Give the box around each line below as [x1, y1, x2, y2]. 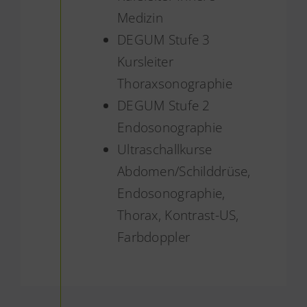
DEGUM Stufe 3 [116, 31, 210, 49]
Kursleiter [116, 53, 173, 71]
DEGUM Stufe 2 [116, 97, 210, 115]
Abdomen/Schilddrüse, [116, 162, 251, 181]
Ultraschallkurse [116, 140, 212, 159]
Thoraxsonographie [116, 75, 232, 93]
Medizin [116, 9, 163, 27]
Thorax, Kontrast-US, [116, 206, 239, 225]
